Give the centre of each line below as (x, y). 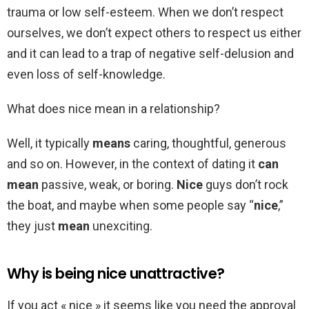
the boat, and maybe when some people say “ (130, 206)
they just (32, 226)
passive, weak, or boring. (108, 185)
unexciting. (121, 226)
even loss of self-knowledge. (86, 74)
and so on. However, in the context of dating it (132, 164)
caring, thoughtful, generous (208, 143)
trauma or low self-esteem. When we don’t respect (145, 12)
